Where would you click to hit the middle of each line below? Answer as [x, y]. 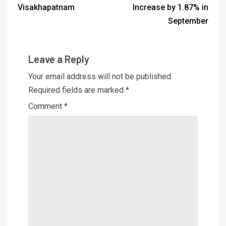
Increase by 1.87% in [171, 7]
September [188, 21]
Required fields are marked [77, 90]
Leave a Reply [59, 59]
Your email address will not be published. [100, 76]
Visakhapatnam [46, 7]
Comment [46, 106]
